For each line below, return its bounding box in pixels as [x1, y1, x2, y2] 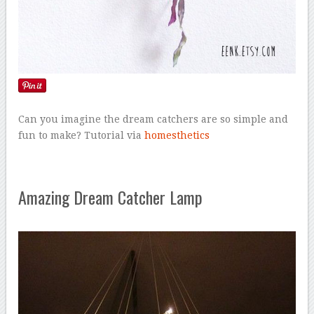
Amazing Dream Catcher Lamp [18, 184, 203, 210]
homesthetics [144, 129, 210, 141]
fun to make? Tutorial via [18, 129, 145, 141]
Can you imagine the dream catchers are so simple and [18, 113, 289, 125]
